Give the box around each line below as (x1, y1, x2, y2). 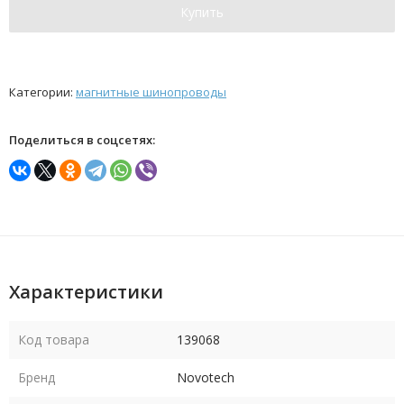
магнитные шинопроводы (76, 83, 226, 100)
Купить (180, 3, 224, 21)
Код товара (18, 330, 89, 348)
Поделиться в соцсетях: (9, 131, 155, 148)
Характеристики (9, 279, 163, 304)
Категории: (9, 83, 76, 100)
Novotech (177, 368, 234, 386)
